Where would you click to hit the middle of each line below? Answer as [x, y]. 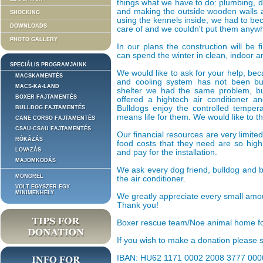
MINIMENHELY [35, 193]
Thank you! [138, 205]
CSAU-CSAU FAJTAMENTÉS [53, 129]
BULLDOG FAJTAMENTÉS [50, 107]
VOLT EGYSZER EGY [43, 187]
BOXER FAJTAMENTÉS [46, 97]
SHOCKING [25, 12]
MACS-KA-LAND [37, 86]
